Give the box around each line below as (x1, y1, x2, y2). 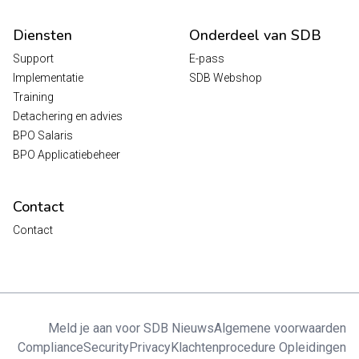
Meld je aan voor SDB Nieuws (48, 321, 214, 337)
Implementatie (13, 71, 83, 85)
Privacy (129, 340, 171, 356)
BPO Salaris (13, 129, 73, 143)
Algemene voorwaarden (214, 321, 346, 337)
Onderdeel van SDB (189, 26, 321, 46)
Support (13, 52, 54, 66)
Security (83, 340, 129, 356)
